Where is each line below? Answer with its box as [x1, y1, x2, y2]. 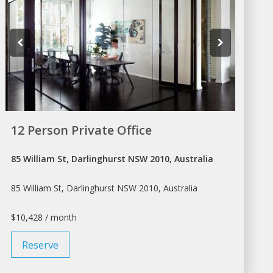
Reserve [22, 237, 59, 252]
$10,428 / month [11, 211, 77, 223]
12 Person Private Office [11, 121, 152, 138]
